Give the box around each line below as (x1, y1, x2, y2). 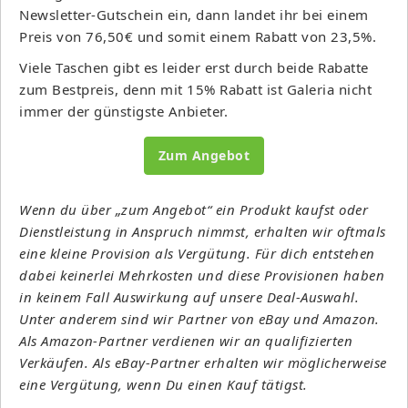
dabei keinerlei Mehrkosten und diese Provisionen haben (19, 265, 384, 284)
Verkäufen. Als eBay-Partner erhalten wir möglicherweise (19, 352, 387, 372)
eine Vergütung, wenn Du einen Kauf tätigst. (19, 374, 308, 393)
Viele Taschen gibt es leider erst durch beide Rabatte (19, 57, 369, 76)
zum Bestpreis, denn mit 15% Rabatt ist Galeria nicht (19, 79, 372, 98)
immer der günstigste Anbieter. (19, 101, 228, 120)
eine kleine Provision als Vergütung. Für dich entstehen (19, 243, 375, 262)
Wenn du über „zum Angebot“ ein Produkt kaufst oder (19, 199, 368, 219)
